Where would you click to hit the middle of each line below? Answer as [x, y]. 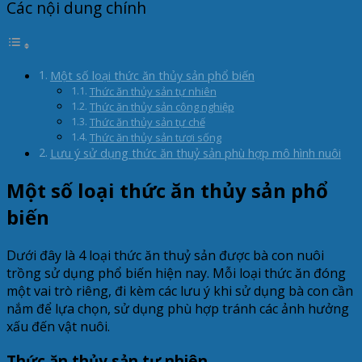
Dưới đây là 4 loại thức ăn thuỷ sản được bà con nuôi [165, 255]
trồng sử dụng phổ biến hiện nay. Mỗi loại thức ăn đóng [176, 273]
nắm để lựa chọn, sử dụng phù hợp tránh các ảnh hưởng [178, 309]
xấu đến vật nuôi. [58, 326]
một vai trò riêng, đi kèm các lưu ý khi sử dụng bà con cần [180, 291]
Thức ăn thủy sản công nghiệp [162, 107]
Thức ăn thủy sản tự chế [147, 122]
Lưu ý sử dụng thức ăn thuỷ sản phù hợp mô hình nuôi [195, 154]
